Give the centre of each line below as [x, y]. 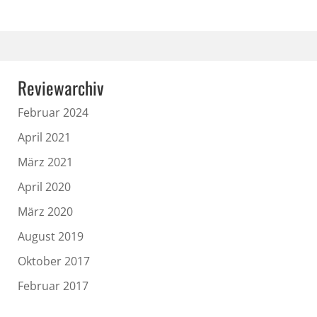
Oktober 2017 [54, 261]
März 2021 [45, 162]
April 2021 [44, 138]
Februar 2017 [53, 286]
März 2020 [45, 212]
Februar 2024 [53, 113]
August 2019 [51, 237]
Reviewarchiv [61, 88]
